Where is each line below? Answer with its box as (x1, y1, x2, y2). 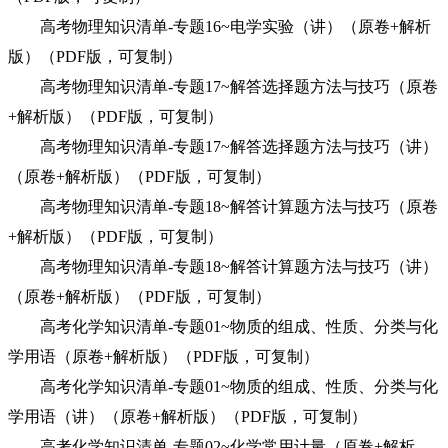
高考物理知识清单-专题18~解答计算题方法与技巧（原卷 (8, 198, 438, 215)
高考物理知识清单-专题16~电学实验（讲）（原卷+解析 (8, 18, 431, 35)
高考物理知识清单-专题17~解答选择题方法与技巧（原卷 (8, 78, 438, 95)
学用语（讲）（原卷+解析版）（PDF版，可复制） (8, 408, 367, 425)
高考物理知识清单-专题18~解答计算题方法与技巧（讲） (8, 258, 438, 275)
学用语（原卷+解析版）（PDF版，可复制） (8, 348, 319, 365)
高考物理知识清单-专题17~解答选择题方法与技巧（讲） (8, 138, 438, 155)
